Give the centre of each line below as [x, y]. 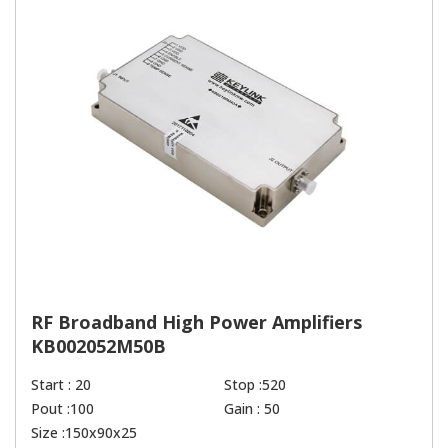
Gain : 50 [252, 408]
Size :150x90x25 [84, 432]
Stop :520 [255, 384]
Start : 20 [61, 384]
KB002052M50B [98, 345]
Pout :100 [62, 408]
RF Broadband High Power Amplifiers [196, 321]
